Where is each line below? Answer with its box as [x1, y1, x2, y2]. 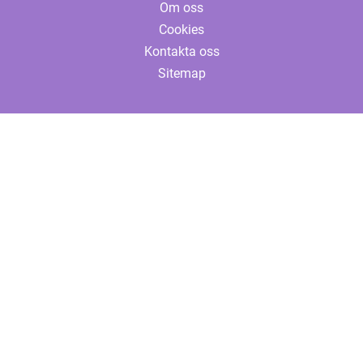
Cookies [159, 22, 204, 37]
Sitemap [157, 66, 206, 81]
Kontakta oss [143, 44, 220, 59]
